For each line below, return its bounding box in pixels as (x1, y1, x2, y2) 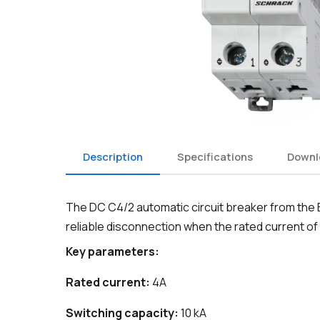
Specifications (177, 149, 253, 164)
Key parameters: (66, 244, 159, 260)
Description (83, 149, 143, 164)
